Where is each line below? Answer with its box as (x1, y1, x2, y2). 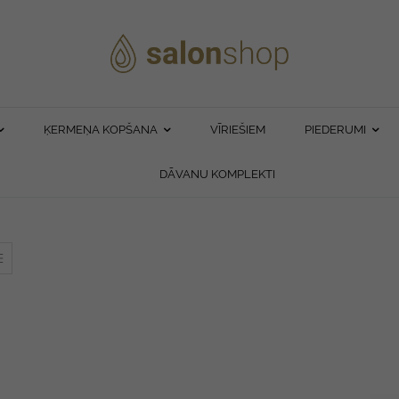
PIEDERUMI (304, 123, 366, 136)
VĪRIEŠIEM (209, 123, 265, 136)
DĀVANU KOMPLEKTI (159, 167, 275, 181)
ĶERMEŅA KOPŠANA (43, 123, 158, 136)
